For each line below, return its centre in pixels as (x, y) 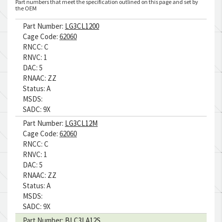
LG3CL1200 (82, 26)
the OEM (26, 8)
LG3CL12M (81, 123)
